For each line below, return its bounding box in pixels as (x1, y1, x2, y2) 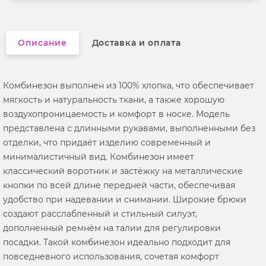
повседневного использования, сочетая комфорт (3, 251, 219, 262)
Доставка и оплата (91, 37, 181, 48)
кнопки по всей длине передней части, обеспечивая (3, 179, 235, 191)
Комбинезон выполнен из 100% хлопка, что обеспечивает (3, 80, 254, 91)
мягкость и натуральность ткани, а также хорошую (3, 94, 224, 105)
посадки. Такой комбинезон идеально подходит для (3, 236, 230, 248)
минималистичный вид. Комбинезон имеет (3, 151, 194, 162)
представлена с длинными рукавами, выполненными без (3, 122, 255, 134)
